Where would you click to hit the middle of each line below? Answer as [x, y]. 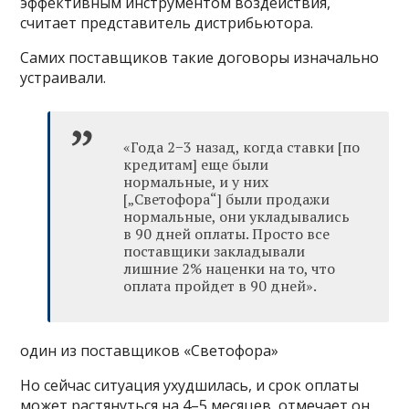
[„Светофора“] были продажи [227, 199]
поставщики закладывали [215, 252]
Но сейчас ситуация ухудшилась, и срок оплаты [190, 386]
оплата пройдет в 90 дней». [220, 286]
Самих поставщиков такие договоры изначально [200, 58]
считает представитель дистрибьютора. [167, 23]
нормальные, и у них [196, 182]
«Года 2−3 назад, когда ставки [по [242, 147]
